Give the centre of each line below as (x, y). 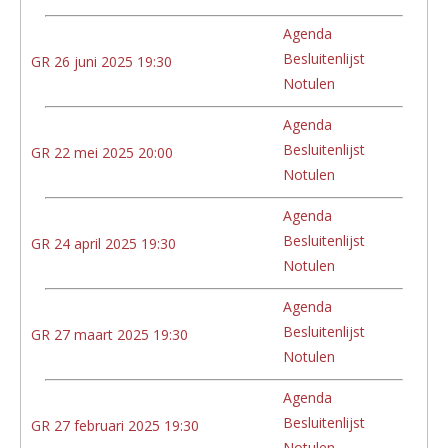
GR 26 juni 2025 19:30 (101, 61)
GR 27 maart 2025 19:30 (109, 334)
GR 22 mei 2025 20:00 (102, 152)
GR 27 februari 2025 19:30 (115, 425)
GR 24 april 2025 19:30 (103, 243)
